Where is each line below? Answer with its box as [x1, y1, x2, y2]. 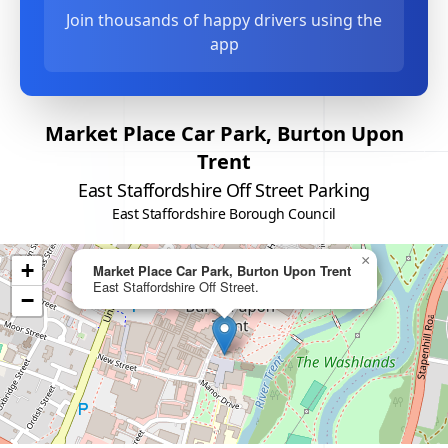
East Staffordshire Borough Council [111, 204, 337, 223]
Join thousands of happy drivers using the [66, 9, 382, 31]
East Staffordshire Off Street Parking [78, 178, 370, 202]
